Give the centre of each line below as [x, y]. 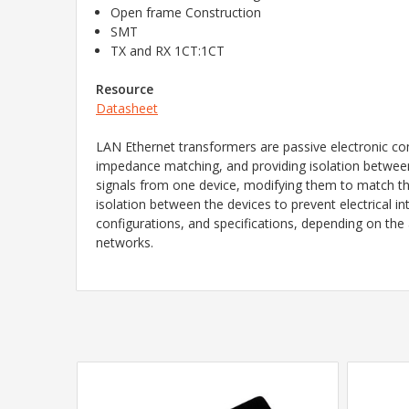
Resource [125, 89]
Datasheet [127, 108]
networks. [125, 242]
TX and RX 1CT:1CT [168, 50]
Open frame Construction [186, 12]
